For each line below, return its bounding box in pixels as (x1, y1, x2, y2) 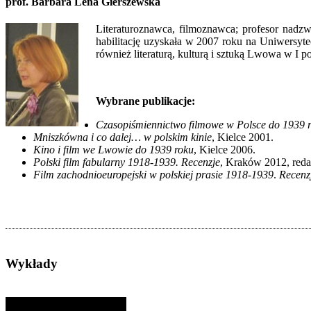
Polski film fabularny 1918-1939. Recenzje (33, 156, 220, 169)
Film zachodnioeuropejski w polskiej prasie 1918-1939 (33, 169, 274, 181)
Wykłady (6, 256, 58, 271)
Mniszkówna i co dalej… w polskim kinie (33, 131, 212, 144)
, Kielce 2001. (212, 131, 274, 144)
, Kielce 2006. (194, 144, 255, 156)
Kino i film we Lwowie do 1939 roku (33, 144, 194, 156)
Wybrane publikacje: (96, 95, 195, 108)
